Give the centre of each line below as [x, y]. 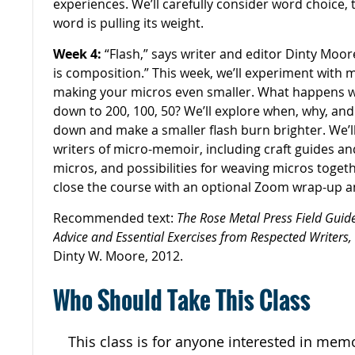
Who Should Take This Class [182, 300]
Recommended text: [113, 218]
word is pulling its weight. [128, 23]
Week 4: [77, 53]
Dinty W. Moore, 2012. [118, 256]
